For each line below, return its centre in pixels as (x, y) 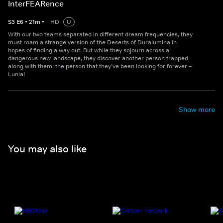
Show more (197, 110)
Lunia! (16, 74)
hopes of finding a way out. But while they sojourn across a (89, 51)
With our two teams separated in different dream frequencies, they (100, 35)
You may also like (47, 149)
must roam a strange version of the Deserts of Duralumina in (92, 43)
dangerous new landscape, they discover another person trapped (98, 58)
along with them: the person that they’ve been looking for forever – (100, 66)
